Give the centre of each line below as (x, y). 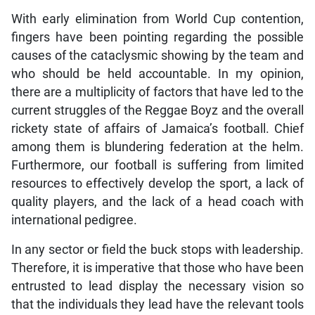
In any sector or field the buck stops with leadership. (157, 250)
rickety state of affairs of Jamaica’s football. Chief (157, 129)
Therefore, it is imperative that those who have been (157, 268)
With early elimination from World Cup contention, (157, 19)
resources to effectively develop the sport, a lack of (157, 184)
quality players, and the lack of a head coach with (157, 202)
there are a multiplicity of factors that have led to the (157, 92)
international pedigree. (74, 220)
